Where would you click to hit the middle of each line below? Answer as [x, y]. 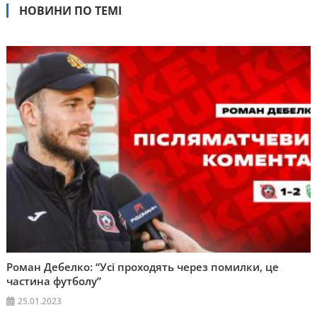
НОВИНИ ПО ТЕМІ [70, 10]
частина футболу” [54, 281]
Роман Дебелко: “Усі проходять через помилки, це [143, 266]
